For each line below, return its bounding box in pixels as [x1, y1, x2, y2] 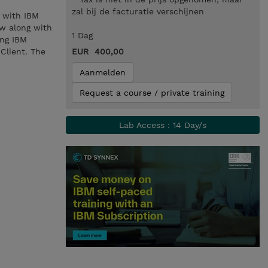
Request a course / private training [79, 88, 224, 98]
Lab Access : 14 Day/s [118, 120, 206, 130]
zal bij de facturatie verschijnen [71, 7, 204, 16]
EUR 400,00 [71, 47, 124, 56]
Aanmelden [79, 68, 126, 77]
